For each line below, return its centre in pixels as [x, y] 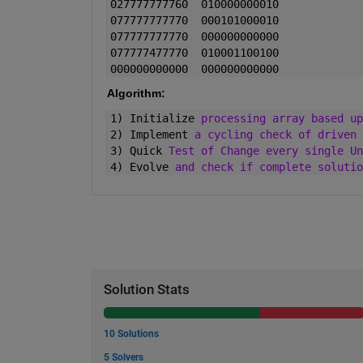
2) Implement [152, 135]
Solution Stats [146, 290]
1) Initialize [155, 119]
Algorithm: [136, 94]
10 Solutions [131, 334]
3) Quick [139, 151]
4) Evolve [142, 167]
